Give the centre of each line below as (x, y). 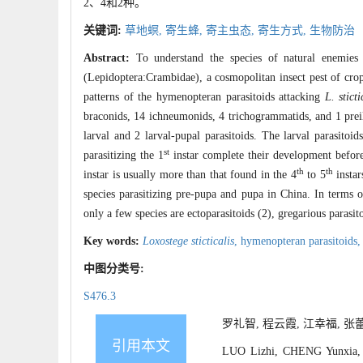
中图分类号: (115, 269)
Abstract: (110, 58)
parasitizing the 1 (124, 156)
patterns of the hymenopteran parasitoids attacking (204, 97)
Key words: (113, 241)
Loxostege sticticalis (188, 241)
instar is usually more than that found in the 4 (190, 175)
